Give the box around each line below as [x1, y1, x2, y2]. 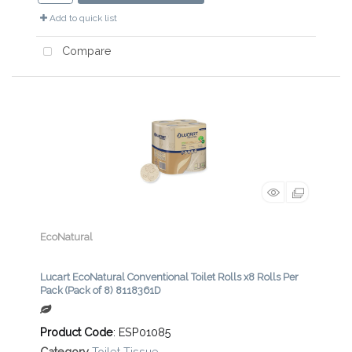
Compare [58, 44, 112, 58]
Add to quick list [47, 13, 117, 24]
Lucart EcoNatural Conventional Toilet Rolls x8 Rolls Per [40, 271, 299, 284]
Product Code [40, 325, 113, 339]
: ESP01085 [113, 325, 171, 339]
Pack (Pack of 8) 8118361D [40, 284, 161, 297]
